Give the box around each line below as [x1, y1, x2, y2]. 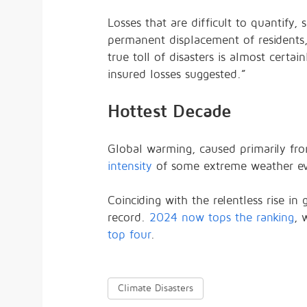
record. [108, 211, 149, 224]
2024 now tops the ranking [149, 211, 294, 224]
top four [108, 228, 151, 241]
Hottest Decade [108, 101, 231, 121]
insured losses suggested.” [108, 68, 246, 81]
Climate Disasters [118, 283, 193, 293]
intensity [108, 160, 152, 173]
